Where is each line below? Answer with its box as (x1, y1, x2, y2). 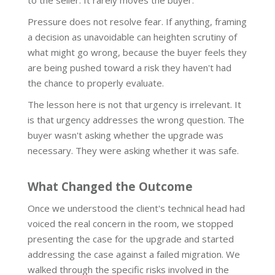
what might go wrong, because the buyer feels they (28, 46, 247, 59)
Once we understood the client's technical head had (28, 202, 245, 215)
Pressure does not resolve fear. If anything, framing (28, 15, 247, 28)
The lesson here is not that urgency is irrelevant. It (28, 98, 241, 111)
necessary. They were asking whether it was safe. (28, 144, 239, 157)
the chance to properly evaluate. (28, 77, 164, 90)
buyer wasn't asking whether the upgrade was (28, 129, 223, 142)
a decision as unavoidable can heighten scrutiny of (28, 31, 237, 44)
